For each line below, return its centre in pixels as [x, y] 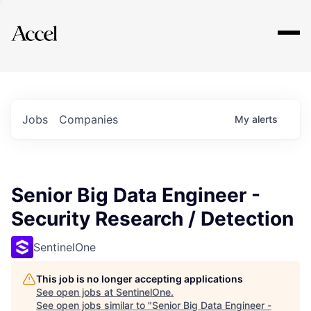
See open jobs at [76, 292]
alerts [265, 119]
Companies [89, 119]
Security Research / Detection [152, 219]
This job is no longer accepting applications [140, 279]
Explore [54, 24]
